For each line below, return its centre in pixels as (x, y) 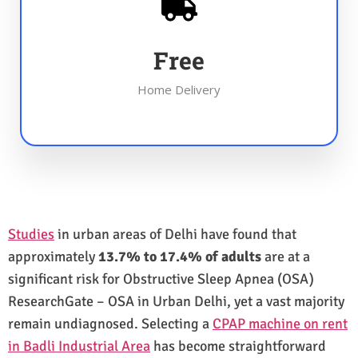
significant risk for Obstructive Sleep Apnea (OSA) (161, 278)
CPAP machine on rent (280, 323)
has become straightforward (238, 346)
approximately (53, 256)
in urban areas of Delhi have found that (175, 234)
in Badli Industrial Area (79, 346)
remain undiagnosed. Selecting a (110, 323)
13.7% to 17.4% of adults (180, 256)
